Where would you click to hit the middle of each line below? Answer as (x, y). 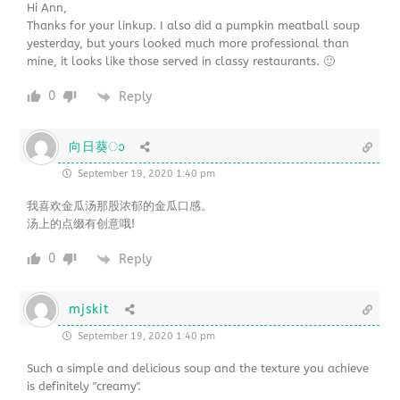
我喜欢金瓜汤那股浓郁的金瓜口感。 (120, 206)
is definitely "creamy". (84, 387)
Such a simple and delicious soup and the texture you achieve (198, 369)
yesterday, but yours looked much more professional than (188, 44)
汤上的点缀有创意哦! (81, 224)
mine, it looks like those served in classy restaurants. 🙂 (181, 62)
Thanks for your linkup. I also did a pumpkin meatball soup (194, 26)
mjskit (89, 310)
